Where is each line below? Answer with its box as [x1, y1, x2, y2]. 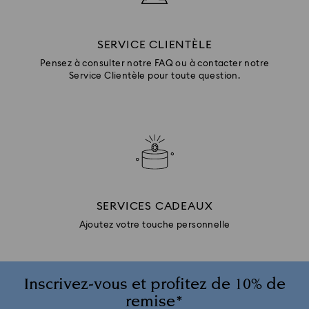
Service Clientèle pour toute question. [68, 72, 241, 81]
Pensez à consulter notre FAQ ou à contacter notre [39, 59, 270, 69]
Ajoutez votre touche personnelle [79, 221, 230, 230]
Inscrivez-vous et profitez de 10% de [23, 273, 286, 297]
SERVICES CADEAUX [96, 201, 213, 212]
